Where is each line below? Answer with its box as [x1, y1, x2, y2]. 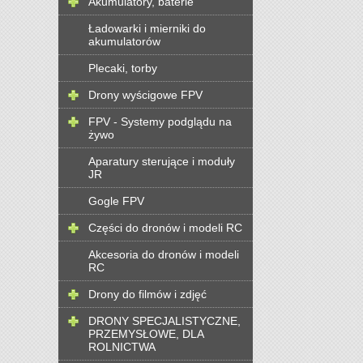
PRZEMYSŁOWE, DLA [88, 327, 203, 340]
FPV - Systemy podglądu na [88, 114, 232, 128]
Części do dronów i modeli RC [88, 220, 242, 234]
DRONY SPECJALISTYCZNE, [88, 314, 241, 327]
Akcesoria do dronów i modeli [88, 247, 239, 261]
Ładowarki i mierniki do [88, 21, 206, 35]
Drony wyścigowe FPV [88, 88, 203, 101]
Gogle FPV [88, 194, 144, 207]
